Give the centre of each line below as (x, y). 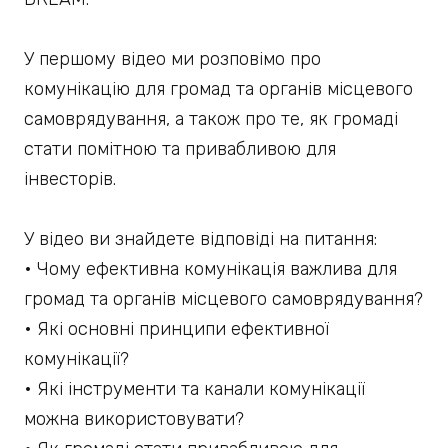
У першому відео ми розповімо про (172, 59)
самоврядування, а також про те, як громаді (211, 119)
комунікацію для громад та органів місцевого (218, 89)
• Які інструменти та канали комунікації (194, 389)
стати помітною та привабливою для (180, 149)
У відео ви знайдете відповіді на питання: (200, 239)
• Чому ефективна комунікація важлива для (210, 269)
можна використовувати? (134, 419)
